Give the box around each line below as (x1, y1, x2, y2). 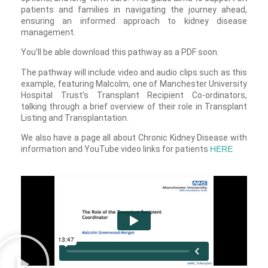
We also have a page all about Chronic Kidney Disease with (21, 133, 247, 143)
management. (21, 28, 75, 38)
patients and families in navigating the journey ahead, (21, 5, 247, 15)
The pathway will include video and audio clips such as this (21, 67, 247, 77)
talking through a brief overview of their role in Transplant (21, 101, 247, 111)
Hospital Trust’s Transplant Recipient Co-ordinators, (21, 90, 247, 100)
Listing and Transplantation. (21, 112, 129, 123)
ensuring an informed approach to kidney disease (21, 16, 247, 26)
